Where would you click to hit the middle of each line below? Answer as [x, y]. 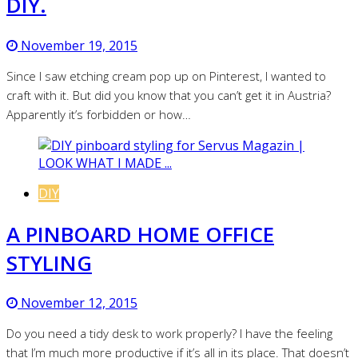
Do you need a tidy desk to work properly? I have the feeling [169, 334]
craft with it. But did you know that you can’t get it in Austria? [169, 95]
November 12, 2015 [78, 303]
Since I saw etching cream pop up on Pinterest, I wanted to [166, 76]
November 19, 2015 [78, 45]
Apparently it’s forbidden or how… [99, 114]
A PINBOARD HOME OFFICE [140, 234]
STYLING [49, 263]
